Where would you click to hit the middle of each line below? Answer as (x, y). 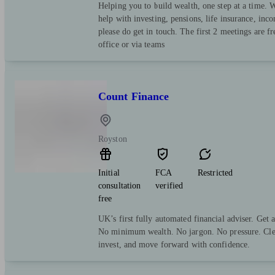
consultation (120, 185)
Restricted (215, 172)
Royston (113, 139)
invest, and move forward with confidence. (174, 244)
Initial (109, 172)
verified (169, 185)
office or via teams (131, 45)
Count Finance (134, 96)
